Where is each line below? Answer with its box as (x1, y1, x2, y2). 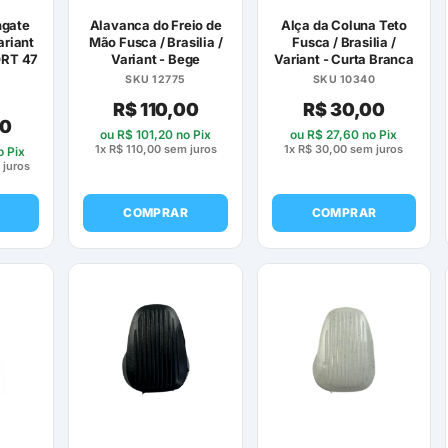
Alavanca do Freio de (89, 16, 222, 33)
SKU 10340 (312, 72, 376, 86)
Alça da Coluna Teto (280, 16, 408, 33)
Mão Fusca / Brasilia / (88, 33, 223, 50)
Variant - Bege (110, 50, 201, 67)
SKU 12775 (125, 72, 186, 86)
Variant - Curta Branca (274, 50, 414, 67)
